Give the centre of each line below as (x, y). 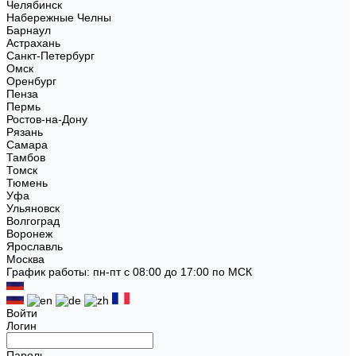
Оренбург (31, 81)
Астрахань (33, 43)
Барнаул (29, 30)
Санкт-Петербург (50, 56)
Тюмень (27, 183)
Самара (27, 145)
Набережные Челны (59, 17)
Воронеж (29, 234)
